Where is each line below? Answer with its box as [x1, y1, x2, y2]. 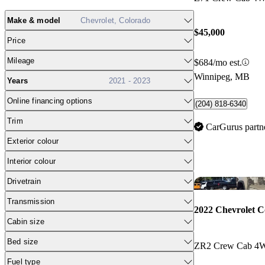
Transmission [7, 196, 55, 206]
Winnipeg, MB [194, 71, 250, 82]
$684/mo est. [194, 57, 242, 67]
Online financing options [7, 96, 92, 105]
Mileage [7, 56, 35, 65]
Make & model [7, 15, 61, 25]
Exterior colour [7, 136, 59, 146]
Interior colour [7, 156, 56, 166]
